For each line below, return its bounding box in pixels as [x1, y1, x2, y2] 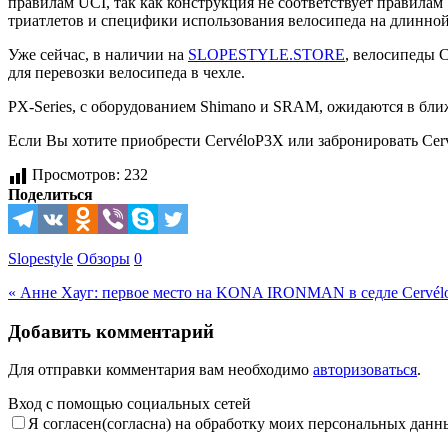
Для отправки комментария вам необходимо [8, 361, 313, 379]
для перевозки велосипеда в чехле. [8, 63, 245, 81]
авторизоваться [313, 361, 417, 379]
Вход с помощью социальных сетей [8, 395, 251, 413]
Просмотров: [32, 165, 120, 183]
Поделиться [8, 185, 93, 203]
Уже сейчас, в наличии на [8, 45, 188, 63]
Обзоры [77, 249, 130, 267]
